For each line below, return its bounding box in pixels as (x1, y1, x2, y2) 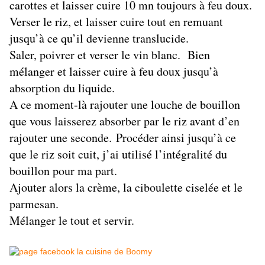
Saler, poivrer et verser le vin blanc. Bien (9, 47, 210, 63)
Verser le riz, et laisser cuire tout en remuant (9, 14, 223, 30)
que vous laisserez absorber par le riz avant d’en (9, 113, 240, 130)
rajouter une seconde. (9, 130, 116, 146)
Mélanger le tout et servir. (9, 212, 134, 229)
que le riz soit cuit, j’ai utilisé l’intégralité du (9, 146, 227, 163)
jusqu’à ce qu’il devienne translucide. (9, 30, 189, 47)
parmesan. (9, 196, 59, 212)
